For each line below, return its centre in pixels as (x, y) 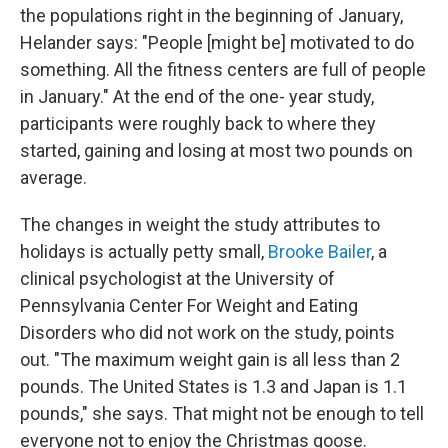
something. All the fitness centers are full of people (223, 70)
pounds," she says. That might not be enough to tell (222, 414)
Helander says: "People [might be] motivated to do (217, 43)
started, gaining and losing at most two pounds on (216, 151)
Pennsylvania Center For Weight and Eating (189, 306)
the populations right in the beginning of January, (211, 16)
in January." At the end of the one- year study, (197, 97)
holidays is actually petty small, (144, 252)
